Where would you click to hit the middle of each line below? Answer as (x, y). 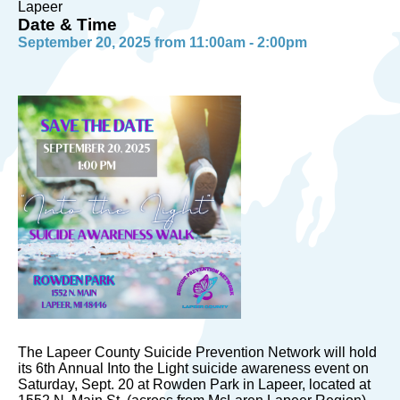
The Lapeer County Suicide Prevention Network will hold (197, 352)
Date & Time (67, 25)
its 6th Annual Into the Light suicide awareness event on (193, 368)
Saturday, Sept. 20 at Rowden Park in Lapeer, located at (194, 384)
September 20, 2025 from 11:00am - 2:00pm (162, 42)
